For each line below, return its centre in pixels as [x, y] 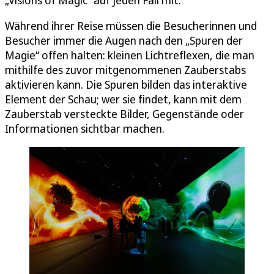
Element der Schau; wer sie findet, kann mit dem [123, 99]
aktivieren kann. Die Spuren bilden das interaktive [126, 84]
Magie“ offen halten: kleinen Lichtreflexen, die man [130, 55]
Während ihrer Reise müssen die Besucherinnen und [131, 25]
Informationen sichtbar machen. [85, 128]
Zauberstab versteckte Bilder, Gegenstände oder [124, 113]
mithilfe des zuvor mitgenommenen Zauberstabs [125, 69]
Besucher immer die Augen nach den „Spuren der [124, 40]
